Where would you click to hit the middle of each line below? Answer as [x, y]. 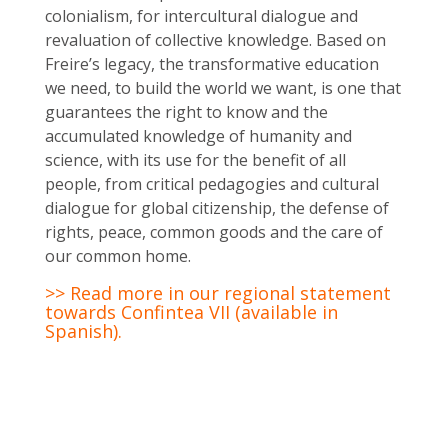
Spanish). [83, 331]
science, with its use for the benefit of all [195, 160]
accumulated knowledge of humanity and [198, 136]
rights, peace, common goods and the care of [214, 232]
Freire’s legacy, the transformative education [212, 64]
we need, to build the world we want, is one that [223, 88]
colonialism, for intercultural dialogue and [201, 16]
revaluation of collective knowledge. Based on [215, 40]
